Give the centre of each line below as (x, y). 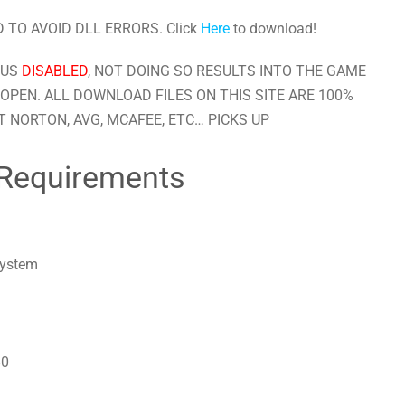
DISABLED (54, 71)
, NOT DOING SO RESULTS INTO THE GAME (226, 71)
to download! (273, 29)
